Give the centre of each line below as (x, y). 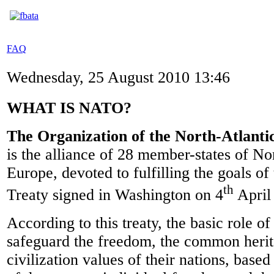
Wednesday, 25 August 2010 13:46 (118, 77)
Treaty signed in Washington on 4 (115, 194)
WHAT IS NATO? (69, 108)
